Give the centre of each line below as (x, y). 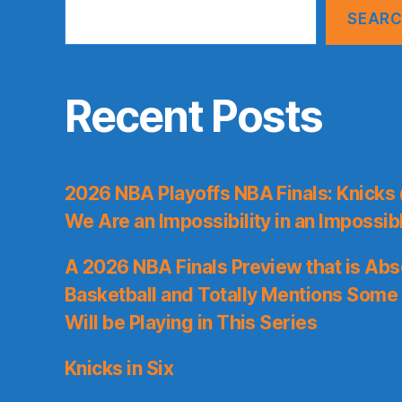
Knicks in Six (119, 369)
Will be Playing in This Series (191, 323)
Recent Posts (194, 117)
